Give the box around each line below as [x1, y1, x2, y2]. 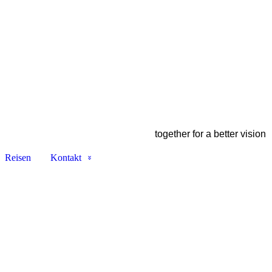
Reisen [4, 152, 31, 163]
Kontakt [50, 152, 81, 163]
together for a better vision [155, 129, 266, 139]
